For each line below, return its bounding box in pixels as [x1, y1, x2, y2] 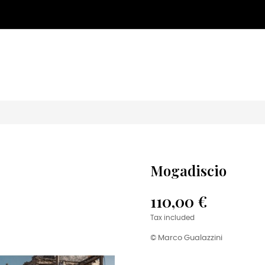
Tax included [150, 215, 195, 221]
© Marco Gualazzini [150, 234, 222, 242]
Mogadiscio [150, 161, 227, 180]
